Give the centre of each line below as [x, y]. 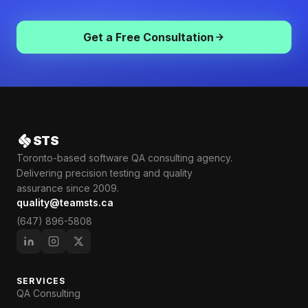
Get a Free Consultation [148, 37]
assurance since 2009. [68, 188]
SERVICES [41, 281]
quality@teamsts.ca [65, 202]
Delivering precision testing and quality [104, 173]
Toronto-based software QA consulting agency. [124, 158]
